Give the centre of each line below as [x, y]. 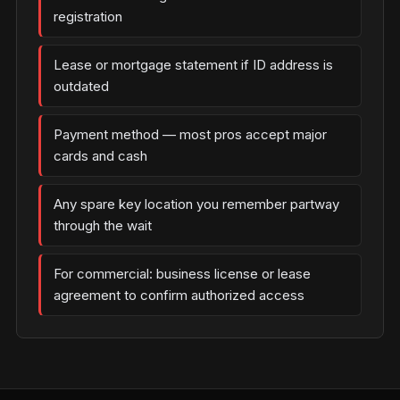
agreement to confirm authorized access [179, 295]
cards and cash [100, 156]
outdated [81, 86]
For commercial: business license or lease [182, 274]
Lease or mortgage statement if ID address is [193, 65]
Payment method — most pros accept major [190, 134]
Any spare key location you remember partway [196, 204]
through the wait [103, 225]
